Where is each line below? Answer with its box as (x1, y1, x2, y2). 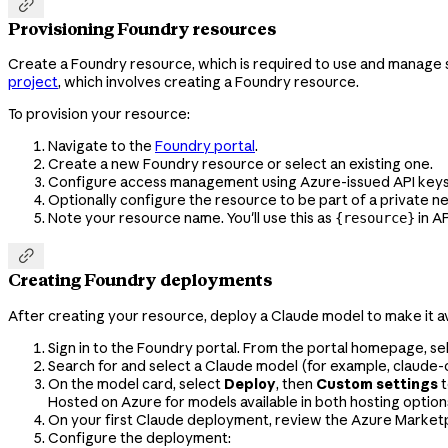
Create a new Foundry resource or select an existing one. (48, 154, 433, 173)
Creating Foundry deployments (8, 270, 272, 291)
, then (276, 374, 316, 393)
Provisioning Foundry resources (8, 18, 276, 39)
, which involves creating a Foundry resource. (58, 72, 359, 91)
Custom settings (316, 374, 438, 393)
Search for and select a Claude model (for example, (48, 356, 393, 375)
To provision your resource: (8, 104, 190, 123)
